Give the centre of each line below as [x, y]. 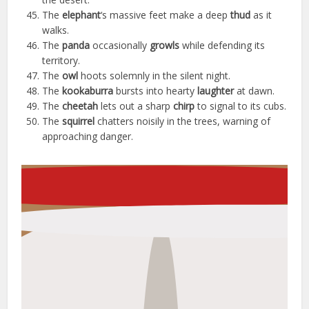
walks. [56, 30]
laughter [216, 91]
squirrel [79, 121]
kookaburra [88, 91]
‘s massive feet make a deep [166, 15]
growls [165, 46]
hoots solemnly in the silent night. [154, 76]
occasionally [120, 46]
